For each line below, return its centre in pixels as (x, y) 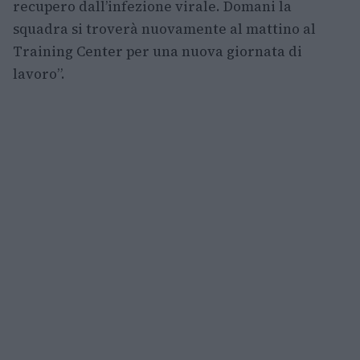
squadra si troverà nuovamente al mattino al (164, 29)
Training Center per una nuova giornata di (157, 52)
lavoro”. (39, 74)
